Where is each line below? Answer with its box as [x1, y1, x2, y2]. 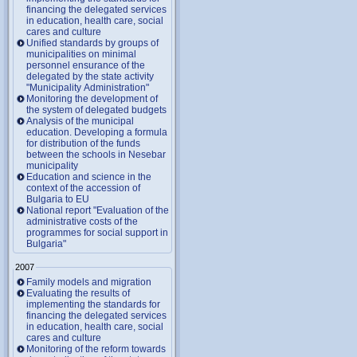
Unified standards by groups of [26, 37, 159, 49]
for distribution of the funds [26, 138, 140, 149]
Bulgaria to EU [26, 194, 89, 205]
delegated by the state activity [26, 71, 154, 82]
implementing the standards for [26, 298, 160, 310]
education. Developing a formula [26, 127, 167, 138]
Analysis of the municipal [26, 116, 134, 127]
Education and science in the [26, 171, 151, 182]
